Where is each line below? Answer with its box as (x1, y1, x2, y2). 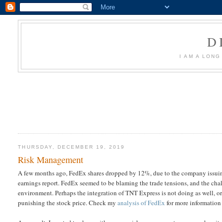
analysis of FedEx (117, 198, 166, 207)
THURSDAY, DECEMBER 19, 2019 (18, 144, 125, 150)
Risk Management (18, 154, 84, 166)
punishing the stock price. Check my (18, 198, 118, 207)
